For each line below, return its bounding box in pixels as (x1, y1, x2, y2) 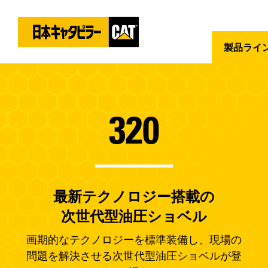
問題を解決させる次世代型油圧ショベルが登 (26, 250, 242, 262)
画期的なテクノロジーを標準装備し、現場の (26, 234, 242, 246)
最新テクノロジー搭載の (53, 188, 215, 205)
